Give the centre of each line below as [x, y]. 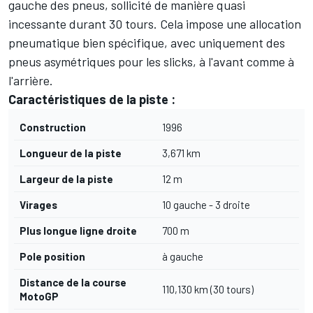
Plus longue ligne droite [78, 230]
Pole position [52, 256]
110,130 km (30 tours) [208, 289]
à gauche [183, 256]
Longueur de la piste [71, 153]
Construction [53, 127]
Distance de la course [73, 282]
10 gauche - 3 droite [206, 204]
